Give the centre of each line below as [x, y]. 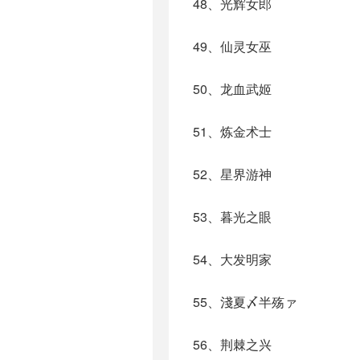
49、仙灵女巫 [232, 46]
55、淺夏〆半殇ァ [245, 302]
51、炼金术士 [232, 131]
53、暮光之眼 [232, 217]
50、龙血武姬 [232, 89]
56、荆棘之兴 [232, 344]
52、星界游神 [232, 174]
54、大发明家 [232, 259]
